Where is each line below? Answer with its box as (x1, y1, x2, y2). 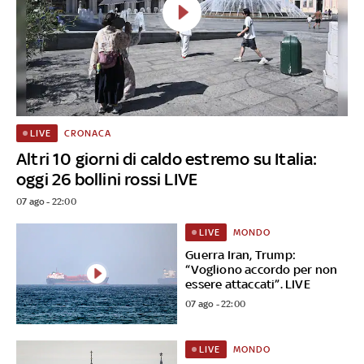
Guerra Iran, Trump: (185, 247, 297, 262)
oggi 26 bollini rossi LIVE (15, 168, 198, 189)
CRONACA (63, 127, 111, 139)
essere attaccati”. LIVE (185, 276, 310, 291)
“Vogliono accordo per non (185, 262, 338, 276)
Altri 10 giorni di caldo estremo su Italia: (15, 148, 318, 169)
